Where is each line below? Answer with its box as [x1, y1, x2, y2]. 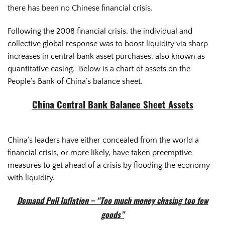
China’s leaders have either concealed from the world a [8, 135, 199, 145]
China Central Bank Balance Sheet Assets [32, 101, 193, 111]
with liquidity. [8, 173, 55, 182]
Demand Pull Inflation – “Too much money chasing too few [17, 198, 208, 206]
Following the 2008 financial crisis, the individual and [8, 26, 192, 36]
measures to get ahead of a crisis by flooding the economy [8, 160, 210, 170]
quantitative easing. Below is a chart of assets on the [8, 64, 190, 73]
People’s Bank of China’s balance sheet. [8, 76, 143, 86]
